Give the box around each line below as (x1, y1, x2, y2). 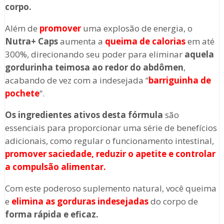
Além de (4, 22, 39, 34)
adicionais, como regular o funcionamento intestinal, (4, 135, 214, 147)
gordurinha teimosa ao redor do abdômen (4, 61, 183, 73)
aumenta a (57, 35, 105, 47)
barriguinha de (148, 74, 211, 86)
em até (185, 35, 214, 47)
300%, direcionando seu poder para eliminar (4, 48, 184, 60)
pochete (4, 87, 39, 99)
